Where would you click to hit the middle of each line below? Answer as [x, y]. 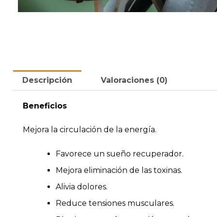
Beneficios [45, 106]
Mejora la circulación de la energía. [90, 130]
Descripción [47, 80]
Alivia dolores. [82, 186]
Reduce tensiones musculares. [115, 203]
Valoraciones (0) [134, 80]
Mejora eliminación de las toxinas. [119, 170]
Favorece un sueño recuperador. [120, 154]
